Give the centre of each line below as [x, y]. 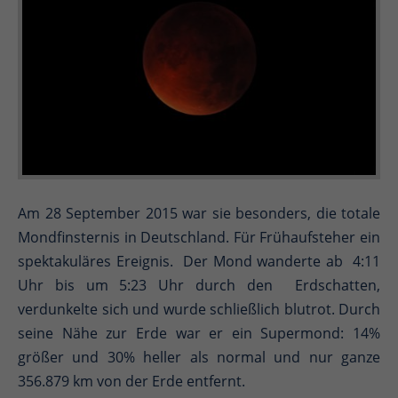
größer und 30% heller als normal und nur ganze [199, 358]
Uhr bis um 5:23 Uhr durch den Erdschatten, [199, 286]
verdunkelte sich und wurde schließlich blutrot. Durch [199, 310]
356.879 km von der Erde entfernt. [131, 382]
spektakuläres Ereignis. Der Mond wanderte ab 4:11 [199, 262]
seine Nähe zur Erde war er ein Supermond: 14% [199, 334]
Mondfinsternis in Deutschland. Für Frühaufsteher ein [199, 238]
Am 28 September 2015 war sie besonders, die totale [199, 214]
